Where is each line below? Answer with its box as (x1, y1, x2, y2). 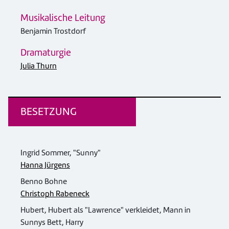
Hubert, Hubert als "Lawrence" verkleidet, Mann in (20, 205, 191, 215)
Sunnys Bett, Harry (20, 217, 83, 227)
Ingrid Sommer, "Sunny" (20, 148, 101, 158)
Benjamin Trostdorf (20, 26, 85, 36)
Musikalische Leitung (20, 11, 105, 24)
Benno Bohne (20, 176, 67, 187)
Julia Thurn (20, 61, 57, 71)
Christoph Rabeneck (20, 189, 89, 199)
